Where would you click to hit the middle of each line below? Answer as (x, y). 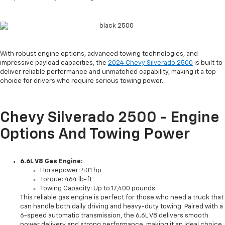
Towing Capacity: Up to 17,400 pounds (98, 189)
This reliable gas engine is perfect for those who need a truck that (122, 198)
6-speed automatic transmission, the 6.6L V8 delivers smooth (114, 216)
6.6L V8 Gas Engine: (51, 162)
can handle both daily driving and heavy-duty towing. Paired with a (122, 207)
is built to (208, 63)
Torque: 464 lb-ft (66, 180)
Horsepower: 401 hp (71, 171)
